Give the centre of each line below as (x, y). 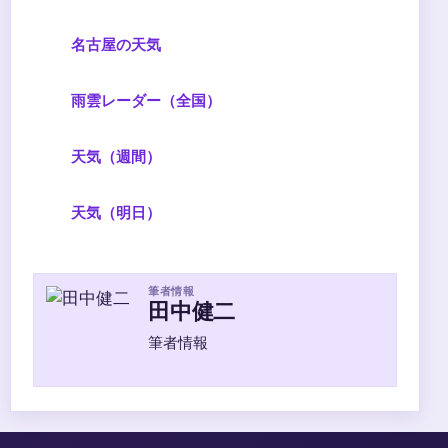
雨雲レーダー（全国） (146, 99)
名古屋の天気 (116, 43)
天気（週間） (116, 155)
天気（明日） (116, 211)
